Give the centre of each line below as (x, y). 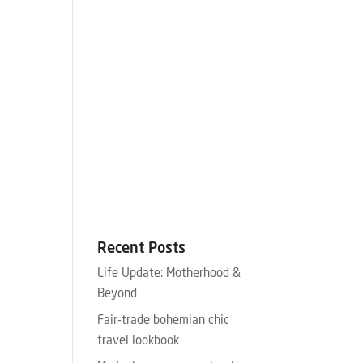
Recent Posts (142, 249)
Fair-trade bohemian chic (164, 321)
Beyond (117, 295)
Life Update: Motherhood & (169, 275)
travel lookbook (139, 341)
